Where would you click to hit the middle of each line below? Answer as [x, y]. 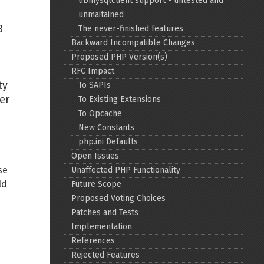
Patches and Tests [105, 212]
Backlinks [65, 111]
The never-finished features [131, 29]
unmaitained [101, 14]
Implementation [102, 227]
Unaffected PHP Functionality [126, 170]
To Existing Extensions [120, 99]
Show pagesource [80, 232]
